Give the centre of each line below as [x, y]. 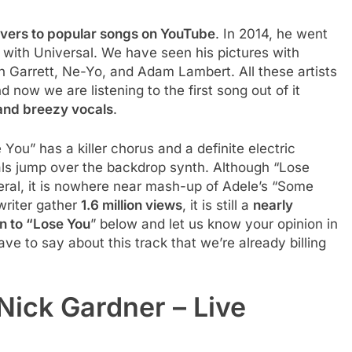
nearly [273, 205]
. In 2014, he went [271, 34]
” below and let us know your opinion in [214, 224]
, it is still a [218, 205]
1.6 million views [132, 205]
